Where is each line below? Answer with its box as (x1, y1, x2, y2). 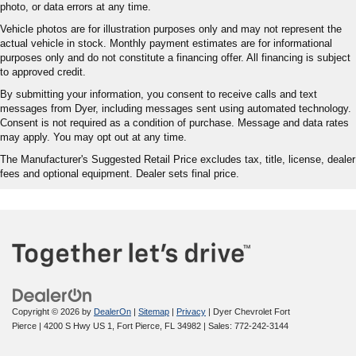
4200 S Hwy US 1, (41, 320, 114, 331)
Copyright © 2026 (12, 306, 82, 316)
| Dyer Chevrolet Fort (206, 306, 290, 316)
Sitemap (138, 306, 169, 316)
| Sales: (201, 320, 234, 331)
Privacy (176, 306, 206, 316)
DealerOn (94, 306, 131, 316)
